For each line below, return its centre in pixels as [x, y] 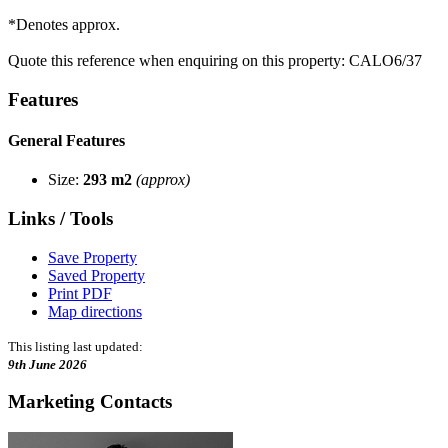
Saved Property [96, 275]
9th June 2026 [47, 364]
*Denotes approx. [64, 24]
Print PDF [80, 293]
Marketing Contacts [90, 402]
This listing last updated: [75, 346]
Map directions [95, 311]
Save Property [92, 257]
